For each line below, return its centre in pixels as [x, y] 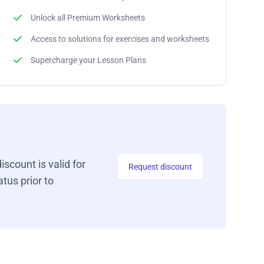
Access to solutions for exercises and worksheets [120, 39]
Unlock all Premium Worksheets [88, 17]
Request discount [160, 166]
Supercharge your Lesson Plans [88, 60]
